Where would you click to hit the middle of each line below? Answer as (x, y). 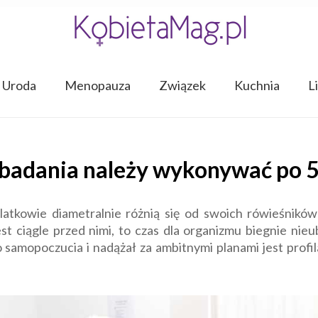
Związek (182, 85)
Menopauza (97, 85)
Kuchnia (257, 85)
